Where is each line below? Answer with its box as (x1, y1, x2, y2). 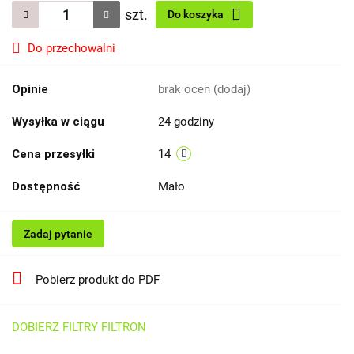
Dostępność (12, 179, 81, 194)
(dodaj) (213, 82, 250, 97)
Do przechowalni (28, 41, 115, 56)
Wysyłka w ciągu (12, 115, 104, 130)
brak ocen (158, 82, 213, 97)
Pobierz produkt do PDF (36, 273, 160, 288)
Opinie (12, 82, 48, 97)
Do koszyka (168, 8, 226, 21)
